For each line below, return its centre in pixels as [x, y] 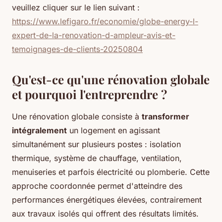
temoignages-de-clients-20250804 [77, 49]
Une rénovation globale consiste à [77, 117]
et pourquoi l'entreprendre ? [89, 94]
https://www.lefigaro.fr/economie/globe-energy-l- [105, 22]
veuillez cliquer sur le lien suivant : [76, 8]
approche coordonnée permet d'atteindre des [97, 186]
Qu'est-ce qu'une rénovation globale [111, 80]
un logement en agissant [113, 131]
